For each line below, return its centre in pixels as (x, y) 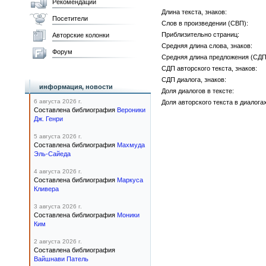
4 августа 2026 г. (58, 171)
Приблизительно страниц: (200, 34)
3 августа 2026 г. (58, 206)
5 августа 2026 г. (58, 136)
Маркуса (130, 180)
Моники (128, 215)
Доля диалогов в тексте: (198, 91)
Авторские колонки (81, 35)
